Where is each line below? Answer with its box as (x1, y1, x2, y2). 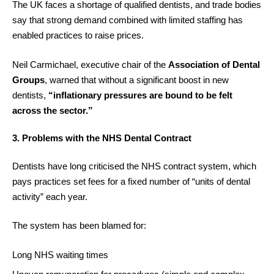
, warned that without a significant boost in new (45, 74, 229, 85)
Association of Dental (168, 59, 260, 70)
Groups (12, 74, 45, 85)
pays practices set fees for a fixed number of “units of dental (12, 176, 250, 187)
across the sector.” (12, 105, 93, 116)
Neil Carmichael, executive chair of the (12, 59, 168, 70)
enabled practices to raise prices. (12, 30, 144, 40)
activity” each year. (12, 191, 87, 202)
